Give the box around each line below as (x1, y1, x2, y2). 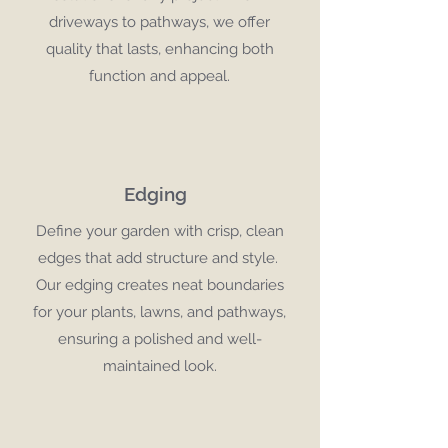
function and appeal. (89, 67, 230, 85)
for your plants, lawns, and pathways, (33, 303, 286, 321)
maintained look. (102, 357, 217, 375)
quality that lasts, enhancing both (45, 40, 274, 58)
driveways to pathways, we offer (49, 13, 270, 31)
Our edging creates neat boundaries (35, 276, 284, 294)
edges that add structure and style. (37, 249, 282, 267)
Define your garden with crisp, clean (35, 222, 284, 240)
